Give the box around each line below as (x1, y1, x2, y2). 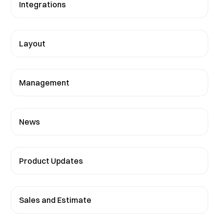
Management (19, 78, 70, 88)
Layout (19, 39, 46, 49)
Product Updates (19, 156, 84, 166)
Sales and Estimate (19, 195, 92, 205)
